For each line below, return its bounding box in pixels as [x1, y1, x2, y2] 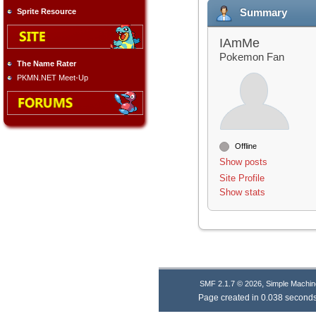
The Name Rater [17, 59, 76, 68]
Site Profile [219, 173, 265, 183]
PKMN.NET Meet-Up [17, 73, 88, 82]
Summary [239, 6, 287, 18]
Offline [232, 142, 257, 150]
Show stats [219, 187, 265, 197]
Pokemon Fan [219, 51, 284, 63]
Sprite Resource [17, 7, 76, 16]
